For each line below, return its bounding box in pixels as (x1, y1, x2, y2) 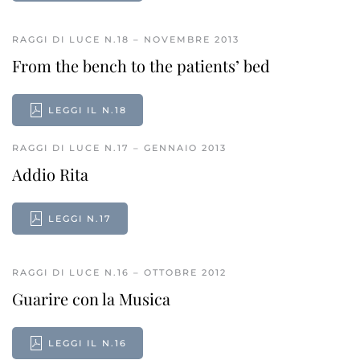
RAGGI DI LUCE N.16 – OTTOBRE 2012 (12, 267, 227, 278)
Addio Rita (12, 163, 88, 185)
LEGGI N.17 (48, 213, 112, 224)
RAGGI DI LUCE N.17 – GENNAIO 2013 (12, 142, 227, 153)
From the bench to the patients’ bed (12, 55, 270, 76)
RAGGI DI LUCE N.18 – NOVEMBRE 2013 (12, 34, 239, 45)
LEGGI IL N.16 (48, 337, 127, 349)
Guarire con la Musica (12, 288, 170, 309)
